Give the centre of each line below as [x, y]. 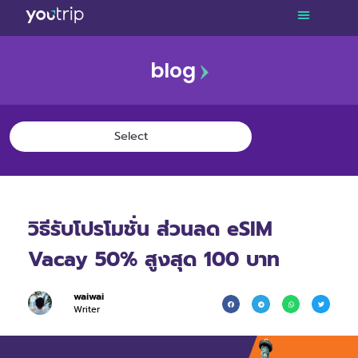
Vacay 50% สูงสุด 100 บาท [154, 260]
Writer [86, 310]
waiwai [88, 296]
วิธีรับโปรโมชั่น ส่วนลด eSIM [150, 229]
